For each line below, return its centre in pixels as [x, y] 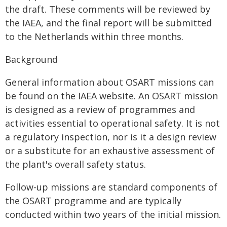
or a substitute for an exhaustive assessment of [110, 150]
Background [31, 59]
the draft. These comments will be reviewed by [108, 9]
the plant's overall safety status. [75, 164]
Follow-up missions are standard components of [111, 187]
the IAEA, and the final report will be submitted [108, 23]
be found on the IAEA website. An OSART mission [111, 96]
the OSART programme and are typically [93, 201]
